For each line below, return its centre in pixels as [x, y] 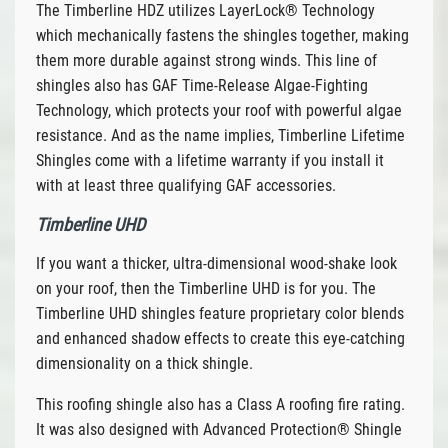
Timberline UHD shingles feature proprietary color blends [219, 313]
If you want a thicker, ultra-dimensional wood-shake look [216, 263]
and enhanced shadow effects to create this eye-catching [220, 338]
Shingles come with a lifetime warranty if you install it [209, 160]
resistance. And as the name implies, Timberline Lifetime [220, 135]
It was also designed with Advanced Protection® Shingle [218, 429]
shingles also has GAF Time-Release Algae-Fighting [201, 85]
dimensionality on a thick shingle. [144, 363]
